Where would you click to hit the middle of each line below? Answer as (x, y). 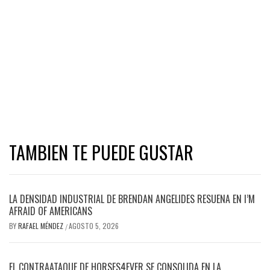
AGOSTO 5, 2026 (94, 226)
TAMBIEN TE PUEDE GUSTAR (101, 152)
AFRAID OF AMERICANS (51, 211)
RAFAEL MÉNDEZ (42, 226)
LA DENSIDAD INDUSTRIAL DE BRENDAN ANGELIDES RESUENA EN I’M (132, 199)
